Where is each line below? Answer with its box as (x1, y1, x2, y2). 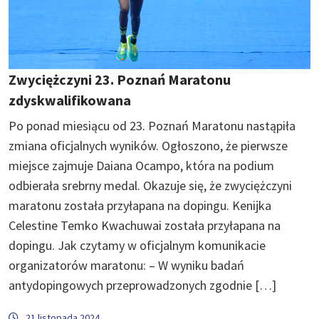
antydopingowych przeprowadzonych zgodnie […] (9, 276, 276, 293)
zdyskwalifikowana (9, 90, 131, 109)
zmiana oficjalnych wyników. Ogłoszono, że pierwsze (9, 137, 288, 154)
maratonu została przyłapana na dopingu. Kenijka (9, 197, 271, 214)
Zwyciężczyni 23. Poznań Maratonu (9, 70, 231, 88)
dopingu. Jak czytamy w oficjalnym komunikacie (9, 236, 266, 253)
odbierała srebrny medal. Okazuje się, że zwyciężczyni (9, 177, 292, 194)
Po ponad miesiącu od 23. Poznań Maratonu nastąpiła (9, 117, 296, 134)
